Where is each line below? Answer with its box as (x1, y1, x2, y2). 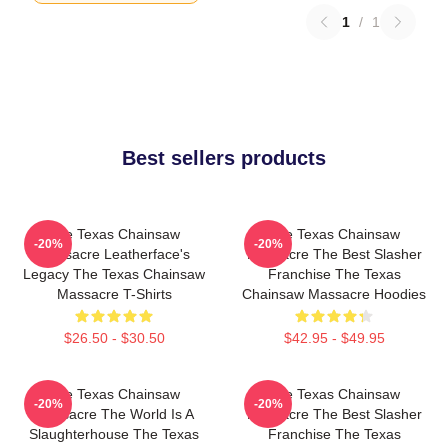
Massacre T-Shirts (56, 286, 172, 303)
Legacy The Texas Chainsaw (23, 266, 205, 283)
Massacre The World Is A (34, 406, 194, 423)
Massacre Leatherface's (38, 246, 190, 263)
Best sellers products (122, 147, 326, 170)
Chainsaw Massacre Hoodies (242, 286, 426, 303)
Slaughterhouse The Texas (29, 426, 199, 443)
